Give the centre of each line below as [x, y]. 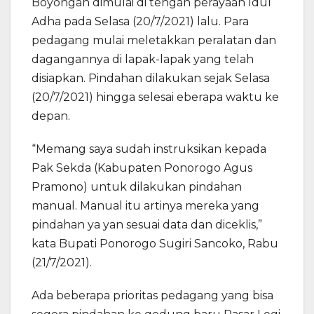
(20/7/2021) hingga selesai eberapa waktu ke [155, 97]
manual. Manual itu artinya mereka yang [145, 206]
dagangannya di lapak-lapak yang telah [143, 60]
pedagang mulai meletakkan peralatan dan [154, 41]
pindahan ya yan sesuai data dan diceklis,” [147, 225]
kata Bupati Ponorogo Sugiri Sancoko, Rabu [155, 244]
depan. [51, 116]
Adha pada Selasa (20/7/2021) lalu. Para [140, 22]
